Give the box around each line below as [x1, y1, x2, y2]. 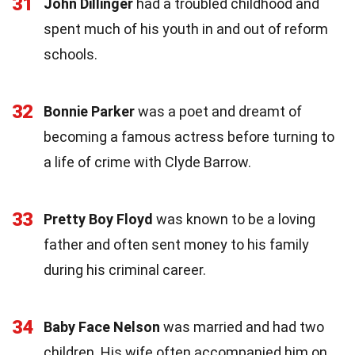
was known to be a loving [153, 210, 315, 227]
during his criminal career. [44, 261, 206, 278]
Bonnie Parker [44, 102, 135, 120]
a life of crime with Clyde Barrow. [44, 153, 251, 170]
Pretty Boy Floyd [44, 210, 153, 227]
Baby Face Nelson [44, 318, 160, 335]
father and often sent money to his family [44, 235, 309, 253]
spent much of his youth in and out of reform [44, 20, 328, 37]
